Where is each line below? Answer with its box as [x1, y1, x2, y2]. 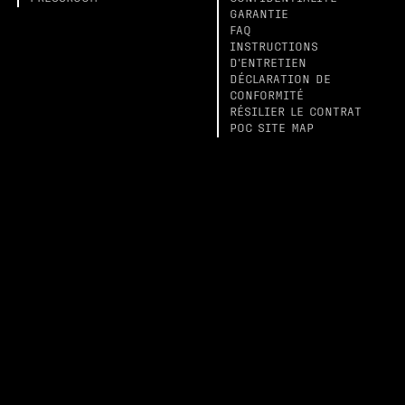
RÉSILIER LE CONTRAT [229, 108, 362, 118]
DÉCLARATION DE [229, 75, 331, 86]
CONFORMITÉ [229, 91, 304, 102]
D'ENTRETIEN [229, 59, 306, 70]
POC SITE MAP [229, 124, 314, 135]
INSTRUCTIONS [229, 42, 318, 53]
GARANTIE [229, 10, 288, 21]
